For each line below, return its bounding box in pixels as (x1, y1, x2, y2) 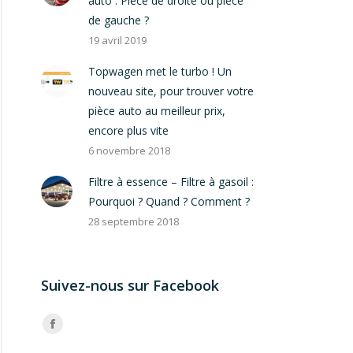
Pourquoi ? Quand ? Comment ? (88, 194, 250, 209)
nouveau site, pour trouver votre (88, 84, 254, 98)
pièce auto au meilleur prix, (88, 103, 225, 118)
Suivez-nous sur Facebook (41, 276, 219, 295)
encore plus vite (88, 123, 169, 138)
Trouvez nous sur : (41, 314, 136, 329)
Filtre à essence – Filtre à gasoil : (88, 174, 254, 189)
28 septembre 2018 (88, 214, 179, 229)
